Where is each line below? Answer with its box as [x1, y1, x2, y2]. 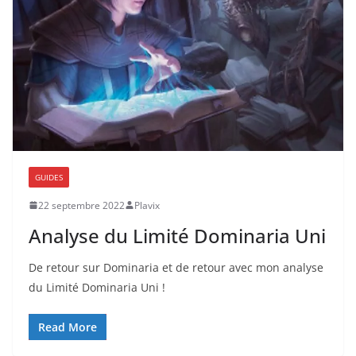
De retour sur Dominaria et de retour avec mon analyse [29, 259, 323, 275]
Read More [38, 319, 97, 335]
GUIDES [35, 171, 63, 183]
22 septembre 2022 [38, 198, 125, 212]
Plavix [134, 198, 160, 212]
